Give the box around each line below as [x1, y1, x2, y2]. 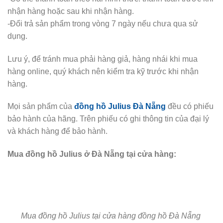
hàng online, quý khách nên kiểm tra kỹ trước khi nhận [7, 67, 199, 76]
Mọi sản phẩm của [7, 102, 74, 111]
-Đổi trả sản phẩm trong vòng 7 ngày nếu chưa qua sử [7, 19, 198, 28]
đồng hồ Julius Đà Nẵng [74, 102, 166, 111]
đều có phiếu [166, 102, 214, 111]
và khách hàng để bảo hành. [7, 127, 108, 136]
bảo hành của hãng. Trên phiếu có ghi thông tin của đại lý [7, 114, 209, 123]
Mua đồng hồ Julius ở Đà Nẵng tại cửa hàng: [7, 150, 176, 159]
